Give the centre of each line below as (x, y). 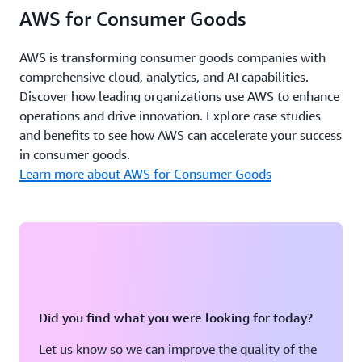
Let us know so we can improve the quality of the (178, 349)
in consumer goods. (75, 154)
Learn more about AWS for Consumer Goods (145, 174)
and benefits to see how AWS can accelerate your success (181, 135)
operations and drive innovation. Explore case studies (170, 116)
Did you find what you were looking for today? (176, 318)
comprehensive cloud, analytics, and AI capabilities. (164, 77)
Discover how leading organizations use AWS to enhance (179, 96)
